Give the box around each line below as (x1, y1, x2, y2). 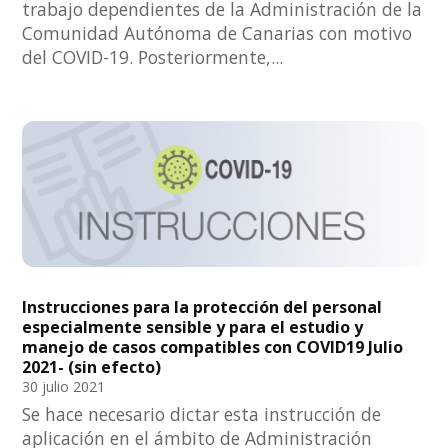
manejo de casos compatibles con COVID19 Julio (22, 336, 404, 359)
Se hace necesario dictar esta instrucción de (22, 402, 382, 427)
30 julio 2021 (22, 377, 106, 397)
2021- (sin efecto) (22, 356, 162, 379)
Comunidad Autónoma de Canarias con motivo (22, 21, 413, 46)
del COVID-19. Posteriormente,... (22, 45, 284, 70)
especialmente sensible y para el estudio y (22, 316, 364, 339)
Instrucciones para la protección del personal (22, 296, 383, 319)
